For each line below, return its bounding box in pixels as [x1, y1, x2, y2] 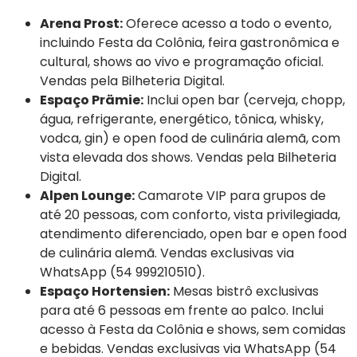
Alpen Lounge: [40, 186, 135, 206]
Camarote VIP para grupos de [135, 186, 326, 206]
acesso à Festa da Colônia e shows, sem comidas [40, 320, 346, 339]
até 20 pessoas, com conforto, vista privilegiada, [40, 206, 340, 225]
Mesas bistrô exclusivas [170, 282, 319, 301]
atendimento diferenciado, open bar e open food [40, 225, 347, 244]
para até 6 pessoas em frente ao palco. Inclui [40, 301, 324, 320]
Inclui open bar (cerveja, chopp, [143, 91, 345, 110]
